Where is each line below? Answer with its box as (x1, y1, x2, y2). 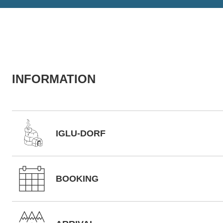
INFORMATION (12, 72, 96, 86)
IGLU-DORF (56, 128, 106, 138)
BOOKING (56, 174, 99, 184)
